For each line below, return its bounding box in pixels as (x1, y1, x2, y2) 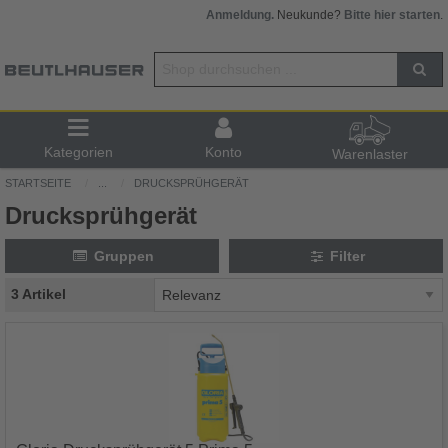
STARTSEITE (5, 176, 71, 189)
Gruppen (93, 247, 154, 264)
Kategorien (43, 144, 113, 160)
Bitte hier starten (344, 8, 440, 22)
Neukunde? (274, 8, 344, 22)
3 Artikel (11, 286, 66, 303)
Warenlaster (331, 145, 408, 162)
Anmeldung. (206, 8, 274, 22)
